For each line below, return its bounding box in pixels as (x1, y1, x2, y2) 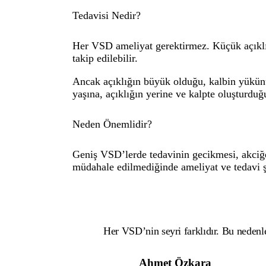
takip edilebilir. (72, 52, 138, 64)
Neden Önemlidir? (72, 118, 152, 131)
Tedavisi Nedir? (72, 9, 141, 21)
